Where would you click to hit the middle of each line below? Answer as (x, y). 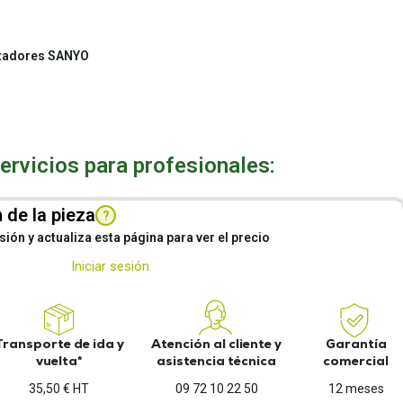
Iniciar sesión (110, 266)
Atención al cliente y (217, 344)
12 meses (356, 389)
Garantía (356, 344)
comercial (356, 361)
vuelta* (59, 361)
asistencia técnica (217, 361)
